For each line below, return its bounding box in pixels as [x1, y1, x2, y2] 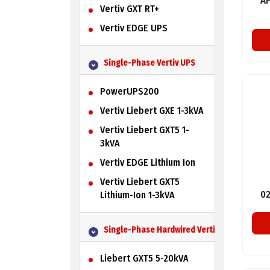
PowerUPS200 [99, 85, 159, 97]
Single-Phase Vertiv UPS [103, 57, 195, 68]
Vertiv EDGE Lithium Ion [99, 156, 195, 168]
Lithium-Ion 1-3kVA [99, 189, 175, 201]
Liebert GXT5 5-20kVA [99, 252, 189, 264]
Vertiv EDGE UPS [99, 22, 168, 34]
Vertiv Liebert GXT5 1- [99, 124, 189, 136]
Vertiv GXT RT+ [99, 2, 159, 14]
